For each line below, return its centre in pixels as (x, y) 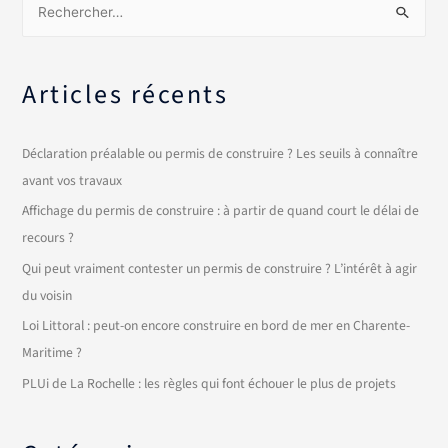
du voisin (47, 295)
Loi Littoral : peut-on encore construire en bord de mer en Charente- (216, 326)
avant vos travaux (72, 181)
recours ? (48, 238)
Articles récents (125, 95)
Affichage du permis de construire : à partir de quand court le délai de (221, 211)
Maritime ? (52, 353)
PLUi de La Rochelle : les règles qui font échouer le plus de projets (209, 383)
